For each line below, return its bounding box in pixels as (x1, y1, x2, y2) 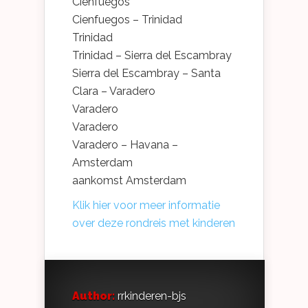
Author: (72, 289, 115, 302)
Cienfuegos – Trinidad (72, 12, 182, 26)
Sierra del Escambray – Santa (72, 66, 221, 80)
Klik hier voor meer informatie (72, 198, 220, 212)
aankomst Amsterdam (72, 173, 186, 187)
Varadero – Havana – (72, 137, 178, 151)
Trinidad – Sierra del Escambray (72, 48, 232, 62)
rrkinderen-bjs (115, 289, 186, 302)
